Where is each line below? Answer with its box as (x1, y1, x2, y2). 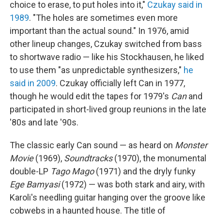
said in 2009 (10, 78, 56, 89)
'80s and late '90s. (10, 117, 78, 128)
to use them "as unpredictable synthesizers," (10, 65, 184, 76)
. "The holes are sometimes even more (29, 13, 178, 23)
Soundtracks (64, 153, 114, 164)
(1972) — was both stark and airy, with (62, 179, 205, 190)
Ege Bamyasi (10, 179, 62, 190)
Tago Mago (50, 166, 96, 177)
